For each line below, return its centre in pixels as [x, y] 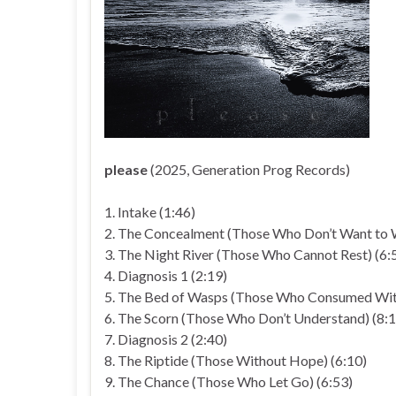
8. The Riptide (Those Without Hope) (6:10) [236, 360]
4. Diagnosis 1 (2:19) [166, 275]
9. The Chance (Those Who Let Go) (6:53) [228, 381]
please [126, 169]
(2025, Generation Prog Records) [249, 169]
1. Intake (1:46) [150, 212]
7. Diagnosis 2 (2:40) [166, 339]
